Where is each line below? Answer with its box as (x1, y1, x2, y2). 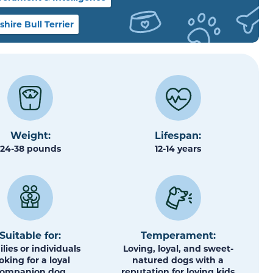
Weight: (10, 128, 51, 141)
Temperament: (140, 229, 216, 242)
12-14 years (155, 142, 202, 154)
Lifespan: (155, 128, 202, 141)
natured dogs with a (132, 254, 224, 266)
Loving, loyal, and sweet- (122, 243, 233, 255)
